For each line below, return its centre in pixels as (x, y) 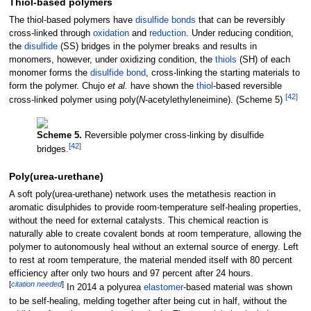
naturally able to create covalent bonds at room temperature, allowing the (155, 234)
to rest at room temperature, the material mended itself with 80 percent (150, 261)
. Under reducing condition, (239, 34)
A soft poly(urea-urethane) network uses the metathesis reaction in (142, 195)
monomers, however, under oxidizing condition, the (112, 60)
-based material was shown (237, 288)
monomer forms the (49, 73)
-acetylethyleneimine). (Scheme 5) (215, 100)
